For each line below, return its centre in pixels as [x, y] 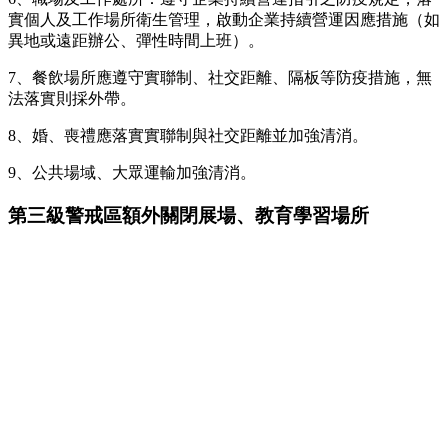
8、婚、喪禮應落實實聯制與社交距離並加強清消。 [188, 135]
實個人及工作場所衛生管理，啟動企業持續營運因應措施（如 [224, 19]
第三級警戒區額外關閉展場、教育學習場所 [188, 215]
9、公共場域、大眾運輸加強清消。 [132, 172]
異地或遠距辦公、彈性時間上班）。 [136, 40]
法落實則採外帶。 [72, 98]
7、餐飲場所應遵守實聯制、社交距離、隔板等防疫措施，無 [220, 77]
